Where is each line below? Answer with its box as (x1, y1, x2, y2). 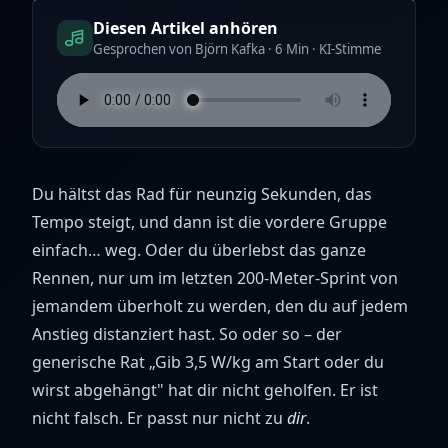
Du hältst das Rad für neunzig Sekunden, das (32, 183, 372, 205)
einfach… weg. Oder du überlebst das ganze (32, 239, 366, 261)
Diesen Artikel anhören (93, 17, 278, 39)
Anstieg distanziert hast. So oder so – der (32, 323, 342, 345)
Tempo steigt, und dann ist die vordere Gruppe (32, 211, 387, 233)
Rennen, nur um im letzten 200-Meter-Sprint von (32, 267, 398, 289)
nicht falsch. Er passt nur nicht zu (32, 407, 287, 429)
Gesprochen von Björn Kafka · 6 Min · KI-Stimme (93, 40, 381, 58)
